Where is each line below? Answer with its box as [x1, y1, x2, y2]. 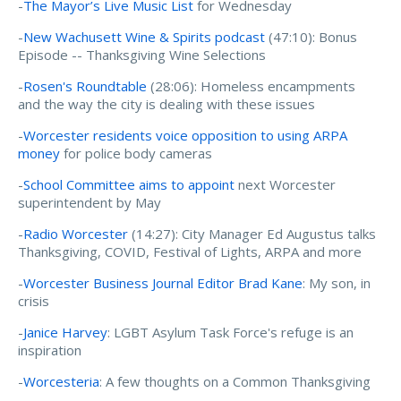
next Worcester [235, 175, 336, 193]
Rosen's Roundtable [23, 76, 147, 95]
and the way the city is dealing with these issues [18, 94, 315, 113]
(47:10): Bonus [265, 27, 357, 46]
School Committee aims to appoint [23, 175, 235, 193]
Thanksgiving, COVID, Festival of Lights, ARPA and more [18, 242, 362, 260]
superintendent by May [18, 192, 161, 211]
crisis [18, 291, 49, 310]
